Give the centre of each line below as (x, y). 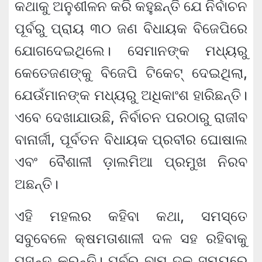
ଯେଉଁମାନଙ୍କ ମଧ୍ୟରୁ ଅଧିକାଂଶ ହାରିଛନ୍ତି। (131, 95)
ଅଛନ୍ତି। (37, 184)
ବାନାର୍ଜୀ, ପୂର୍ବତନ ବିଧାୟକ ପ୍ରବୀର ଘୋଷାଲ (131, 140)
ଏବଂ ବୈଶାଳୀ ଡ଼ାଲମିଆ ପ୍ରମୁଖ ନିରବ (131, 162)
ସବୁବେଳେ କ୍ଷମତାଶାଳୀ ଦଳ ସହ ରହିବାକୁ (131, 239)
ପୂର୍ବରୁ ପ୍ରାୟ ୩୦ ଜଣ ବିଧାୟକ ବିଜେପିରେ (131, 29)
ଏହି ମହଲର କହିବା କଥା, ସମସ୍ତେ (131, 216)
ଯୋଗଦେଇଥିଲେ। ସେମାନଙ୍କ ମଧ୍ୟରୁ (131, 51)
